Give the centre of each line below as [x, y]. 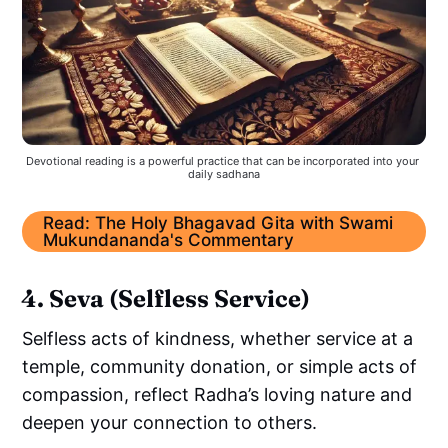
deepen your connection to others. [170, 422]
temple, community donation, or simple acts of [220, 366]
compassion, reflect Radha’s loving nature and [217, 394]
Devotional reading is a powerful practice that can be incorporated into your [222, 160]
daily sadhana [224, 173]
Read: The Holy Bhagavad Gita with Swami [217, 223]
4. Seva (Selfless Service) [166, 298]
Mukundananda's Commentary [168, 240]
